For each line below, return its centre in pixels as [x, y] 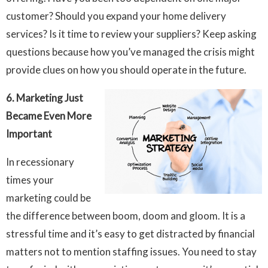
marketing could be [48, 198]
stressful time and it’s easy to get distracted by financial [130, 234]
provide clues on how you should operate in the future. [126, 70]
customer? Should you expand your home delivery [116, 16]
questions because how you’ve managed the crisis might [130, 52]
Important [30, 134]
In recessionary [40, 162]
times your [30, 180]
